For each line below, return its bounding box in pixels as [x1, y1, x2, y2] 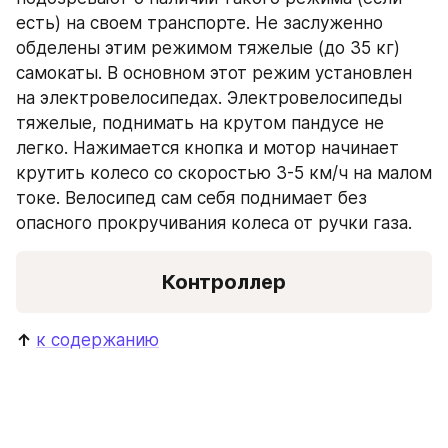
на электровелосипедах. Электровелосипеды [16, 87, 402, 108]
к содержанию [36, 329, 159, 350]
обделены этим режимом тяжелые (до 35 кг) [16, 37, 400, 58]
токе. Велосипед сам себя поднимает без [16, 187, 367, 208]
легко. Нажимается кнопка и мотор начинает [16, 137, 399, 158]
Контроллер [162, 269, 286, 294]
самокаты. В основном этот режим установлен [16, 62, 412, 83]
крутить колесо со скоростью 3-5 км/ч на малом [16, 162, 432, 183]
